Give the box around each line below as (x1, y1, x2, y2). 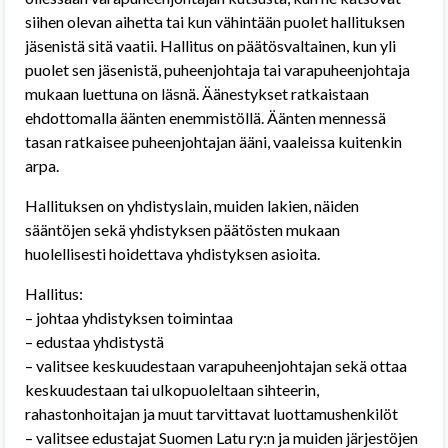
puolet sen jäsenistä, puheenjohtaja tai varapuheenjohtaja (25, 60, 410, 79)
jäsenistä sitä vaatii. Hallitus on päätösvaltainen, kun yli (25, 36, 396, 55)
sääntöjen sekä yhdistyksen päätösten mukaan (25, 220, 340, 239)
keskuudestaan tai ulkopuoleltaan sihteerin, (25, 380, 319, 399)
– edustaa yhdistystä (25, 332, 164, 351)
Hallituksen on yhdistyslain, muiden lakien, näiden (25, 196, 359, 215)
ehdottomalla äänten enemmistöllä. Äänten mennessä (25, 108, 386, 127)
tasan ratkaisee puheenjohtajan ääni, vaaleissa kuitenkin (25, 132, 402, 151)
